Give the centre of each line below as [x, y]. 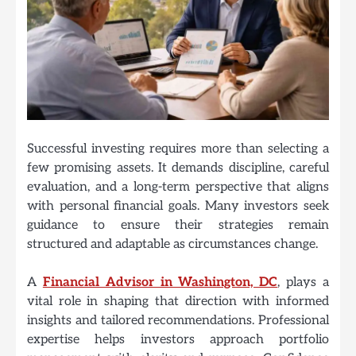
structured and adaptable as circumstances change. [172, 244]
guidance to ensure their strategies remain [178, 224]
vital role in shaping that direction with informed [178, 301]
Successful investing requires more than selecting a [178, 148]
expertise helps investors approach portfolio [178, 339]
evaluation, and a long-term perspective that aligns [178, 186]
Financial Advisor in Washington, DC [160, 282]
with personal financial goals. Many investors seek [178, 205]
